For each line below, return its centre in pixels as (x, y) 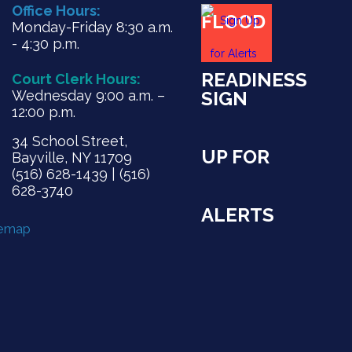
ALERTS (237, 214)
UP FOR (235, 156)
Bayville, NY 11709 (71, 157)
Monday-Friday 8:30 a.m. (92, 27)
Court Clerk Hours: (76, 79)
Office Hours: (56, 10)
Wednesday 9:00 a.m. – (88, 95)
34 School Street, (69, 141)
